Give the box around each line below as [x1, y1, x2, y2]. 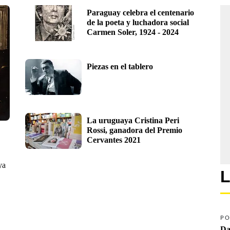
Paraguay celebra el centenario [87, 8, 194, 17]
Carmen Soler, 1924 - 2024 [87, 27, 179, 36]
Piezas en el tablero [87, 62, 153, 71]
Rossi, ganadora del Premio [87, 125, 182, 135]
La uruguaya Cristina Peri [87, 116, 179, 125]
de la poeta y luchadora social [87, 17, 189, 27]
